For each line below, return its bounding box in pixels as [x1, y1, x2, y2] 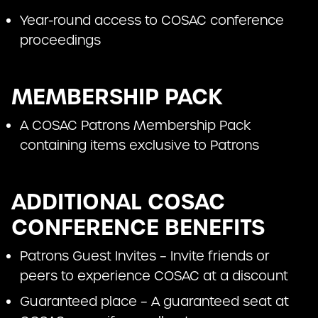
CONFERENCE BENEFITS [11, 213, 265, 243]
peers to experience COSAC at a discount [20, 268, 288, 285]
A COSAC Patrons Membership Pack [20, 117, 251, 134]
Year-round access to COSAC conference [20, 12, 284, 29]
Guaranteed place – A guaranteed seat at [20, 293, 289, 310]
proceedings [20, 32, 101, 49]
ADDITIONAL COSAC [11, 187, 225, 217]
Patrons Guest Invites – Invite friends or [20, 248, 270, 265]
